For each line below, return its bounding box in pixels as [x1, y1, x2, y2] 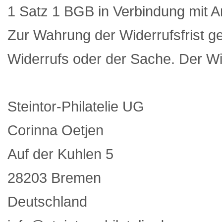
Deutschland [7, 193, 91, 210]
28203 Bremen [7, 169, 105, 186]
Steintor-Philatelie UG [7, 98, 148, 114]
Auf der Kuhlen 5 [7, 146, 117, 162]
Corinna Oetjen [7, 122, 104, 138]
